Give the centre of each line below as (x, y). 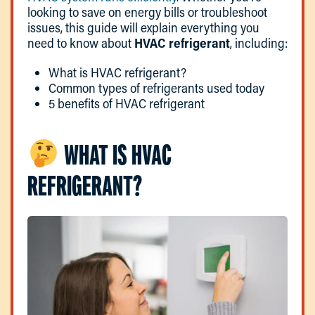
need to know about (81, 43)
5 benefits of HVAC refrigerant (127, 103)
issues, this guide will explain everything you (143, 27)
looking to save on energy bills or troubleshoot (147, 12)
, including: (259, 43)
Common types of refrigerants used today (156, 88)
